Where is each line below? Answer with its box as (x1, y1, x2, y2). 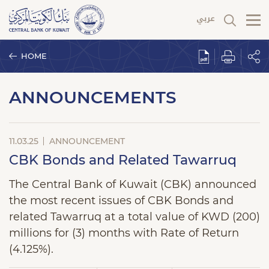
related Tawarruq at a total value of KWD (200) (9, 210, 260, 223)
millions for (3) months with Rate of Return (9, 226, 239, 240)
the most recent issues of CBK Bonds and (9, 194, 234, 207)
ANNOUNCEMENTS (9, 87, 177, 107)
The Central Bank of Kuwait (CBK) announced (9, 178, 256, 191)
